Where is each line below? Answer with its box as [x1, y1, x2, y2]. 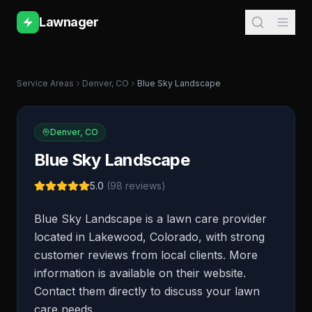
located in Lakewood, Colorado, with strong [34, 230, 265, 244]
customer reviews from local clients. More [34, 248, 258, 262]
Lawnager [39, 15, 99, 29]
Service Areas [17, 78, 74, 88]
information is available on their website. [34, 266, 246, 280]
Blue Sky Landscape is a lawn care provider [34, 212, 267, 226]
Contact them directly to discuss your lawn [34, 284, 260, 298]
